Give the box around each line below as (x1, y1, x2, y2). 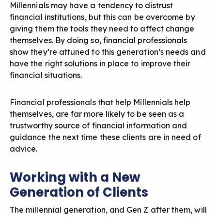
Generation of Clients (10, 184, 148, 201)
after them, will (148, 205, 207, 215)
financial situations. (10, 70, 82, 80)
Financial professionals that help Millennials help (10, 97, 191, 108)
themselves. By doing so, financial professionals (10, 35, 187, 46)
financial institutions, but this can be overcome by (10, 12, 195, 22)
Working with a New (10, 169, 140, 186)
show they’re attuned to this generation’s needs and (10, 47, 206, 57)
